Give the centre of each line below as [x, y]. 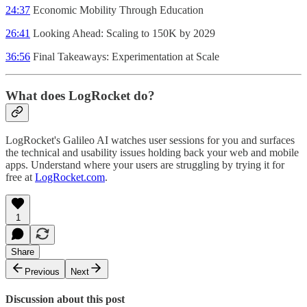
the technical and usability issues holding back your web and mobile [152, 153]
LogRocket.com [70, 177]
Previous [42, 272]
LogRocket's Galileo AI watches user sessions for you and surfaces [150, 140]
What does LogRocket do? [80, 95]
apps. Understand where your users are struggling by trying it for [145, 165]
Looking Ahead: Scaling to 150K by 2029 [123, 33]
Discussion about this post [65, 299]
